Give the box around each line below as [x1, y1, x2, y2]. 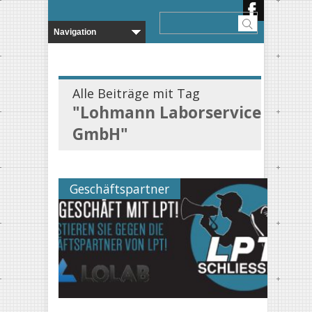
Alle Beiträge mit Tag [72, 85, 200, 102]
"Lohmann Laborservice [72, 102, 261, 123]
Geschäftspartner [70, 180, 169, 197]
